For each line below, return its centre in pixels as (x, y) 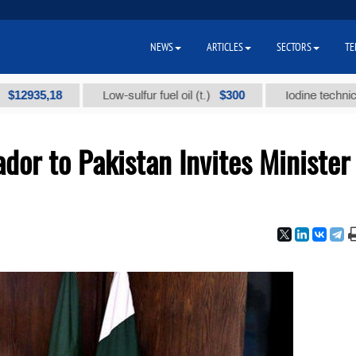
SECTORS (294, 47)
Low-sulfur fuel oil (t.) (113, 95)
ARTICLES (225, 47)
